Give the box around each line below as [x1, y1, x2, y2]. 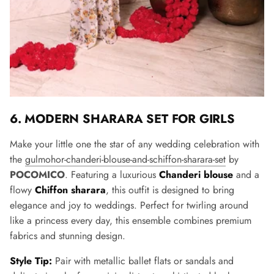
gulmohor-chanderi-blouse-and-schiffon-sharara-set [25, 152, 226, 167]
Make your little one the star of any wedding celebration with [10, 137, 259, 152]
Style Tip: [10, 254, 52, 268]
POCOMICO [10, 168, 65, 182]
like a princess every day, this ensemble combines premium [10, 213, 251, 228]
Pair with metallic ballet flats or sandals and [52, 254, 234, 268]
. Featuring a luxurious [65, 168, 159, 182]
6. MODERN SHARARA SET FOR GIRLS [10, 110, 235, 128]
